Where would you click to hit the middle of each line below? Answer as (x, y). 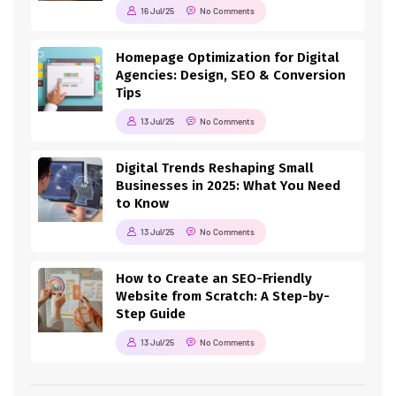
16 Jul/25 (157, 11)
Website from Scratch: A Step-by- (223, 297)
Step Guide (151, 314)
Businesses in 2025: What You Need (228, 186)
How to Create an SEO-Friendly (214, 279)
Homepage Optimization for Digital (228, 58)
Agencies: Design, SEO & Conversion (231, 76)
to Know (142, 204)
